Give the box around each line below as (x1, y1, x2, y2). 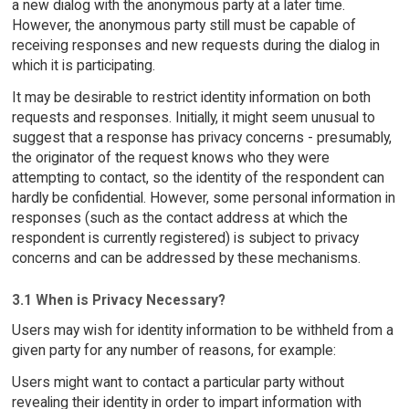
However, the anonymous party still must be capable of (11, 16, 356, 34)
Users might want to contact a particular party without (11, 372, 344, 391)
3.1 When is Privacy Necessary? (11, 291, 225, 309)
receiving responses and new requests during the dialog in (11, 36, 380, 54)
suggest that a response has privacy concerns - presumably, (11, 128, 392, 146)
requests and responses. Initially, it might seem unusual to (11, 108, 375, 126)
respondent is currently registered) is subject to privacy (11, 228, 359, 246)
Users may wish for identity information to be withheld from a (11, 321, 393, 340)
